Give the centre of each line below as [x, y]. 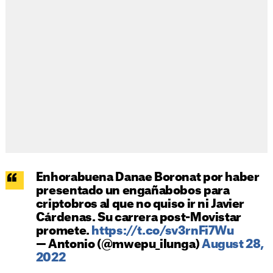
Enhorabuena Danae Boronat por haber [147, 178]
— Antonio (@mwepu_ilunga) [119, 245]
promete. [64, 232]
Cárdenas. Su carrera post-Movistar [138, 218]
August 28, [232, 245]
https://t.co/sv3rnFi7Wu [163, 232]
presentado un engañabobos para [133, 191]
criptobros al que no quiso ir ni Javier [140, 205]
